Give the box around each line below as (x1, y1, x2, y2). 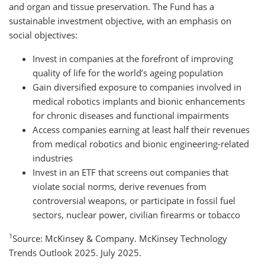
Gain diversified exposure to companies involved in (33, 80, 241, 93)
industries (33, 151, 73, 164)
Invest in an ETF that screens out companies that (33, 166, 228, 178)
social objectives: (9, 28, 77, 41)
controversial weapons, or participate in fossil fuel (33, 194, 235, 206)
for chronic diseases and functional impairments (33, 109, 229, 121)
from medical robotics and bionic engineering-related (33, 137, 249, 150)
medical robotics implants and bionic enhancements (33, 95, 245, 107)
